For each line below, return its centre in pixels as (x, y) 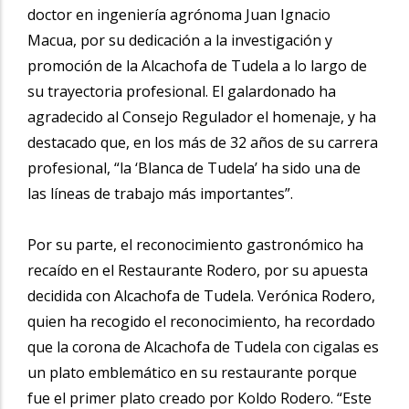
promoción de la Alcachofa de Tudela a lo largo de (197, 65)
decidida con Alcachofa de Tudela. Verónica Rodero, (201, 295)
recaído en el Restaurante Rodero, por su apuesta (198, 270)
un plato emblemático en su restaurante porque (192, 372)
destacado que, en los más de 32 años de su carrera (203, 142)
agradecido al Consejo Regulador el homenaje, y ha (202, 116)
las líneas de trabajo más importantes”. (160, 193)
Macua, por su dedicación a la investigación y (180, 40)
